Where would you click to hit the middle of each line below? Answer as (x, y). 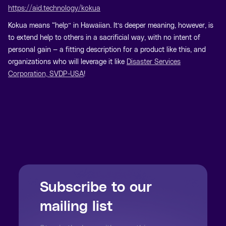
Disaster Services (154, 62)
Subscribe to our (96, 186)
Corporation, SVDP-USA (46, 74)
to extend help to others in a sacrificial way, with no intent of (104, 37)
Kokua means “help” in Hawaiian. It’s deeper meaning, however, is (111, 25)
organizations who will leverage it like (67, 62)
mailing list (76, 205)
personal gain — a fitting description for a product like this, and (107, 49)
